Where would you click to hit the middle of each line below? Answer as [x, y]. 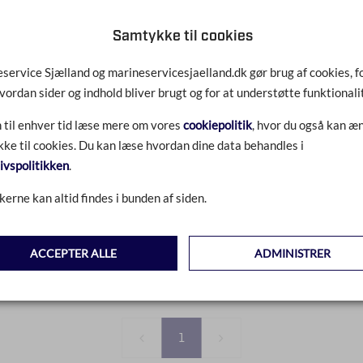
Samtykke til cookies [183, 37]
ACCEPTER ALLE [73, 254]
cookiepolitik [217, 125]
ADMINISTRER [292, 254]
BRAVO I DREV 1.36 [94, 69]
